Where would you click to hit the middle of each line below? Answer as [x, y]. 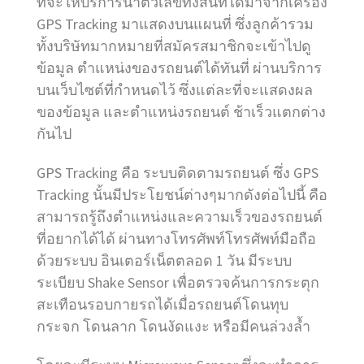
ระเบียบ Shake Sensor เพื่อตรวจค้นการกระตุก [178, 283]
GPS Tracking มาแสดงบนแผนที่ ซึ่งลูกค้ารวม [175, 24]
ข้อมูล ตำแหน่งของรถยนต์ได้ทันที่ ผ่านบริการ [179, 68]
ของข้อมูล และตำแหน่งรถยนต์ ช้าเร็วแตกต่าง [181, 112]
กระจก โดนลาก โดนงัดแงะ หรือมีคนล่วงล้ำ [173, 327]
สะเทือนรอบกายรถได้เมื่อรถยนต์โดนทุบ [162, 305]
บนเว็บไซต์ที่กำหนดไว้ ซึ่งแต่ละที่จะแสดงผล [175, 90]
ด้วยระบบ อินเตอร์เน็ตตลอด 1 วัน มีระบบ [164, 261]
